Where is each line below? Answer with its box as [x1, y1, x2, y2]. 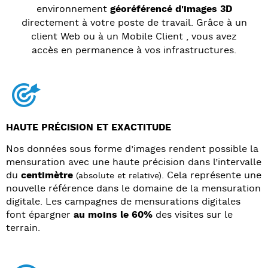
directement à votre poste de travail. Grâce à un [21, 17, 247, 29]
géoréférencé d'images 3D [109, 3, 232, 15]
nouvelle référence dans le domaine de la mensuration [6, 182, 261, 194]
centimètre [21, 169, 76, 181]
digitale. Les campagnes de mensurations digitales [6, 196, 240, 208]
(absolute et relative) [76, 170, 162, 181]
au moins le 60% [74, 209, 153, 221]
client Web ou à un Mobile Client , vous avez [31, 31, 237, 42]
